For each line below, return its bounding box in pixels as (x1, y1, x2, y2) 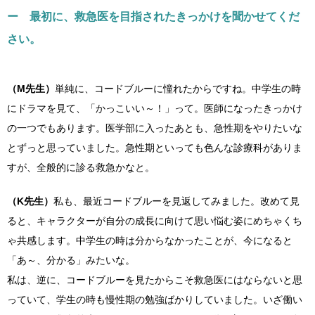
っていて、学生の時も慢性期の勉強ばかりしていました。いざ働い (7, 294, 302, 305)
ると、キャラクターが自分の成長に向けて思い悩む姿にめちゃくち (7, 215, 302, 226)
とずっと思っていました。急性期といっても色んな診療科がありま (7, 142, 302, 153)
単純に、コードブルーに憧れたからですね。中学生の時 (55, 83, 301, 94)
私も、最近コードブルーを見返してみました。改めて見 (53, 195, 300, 207)
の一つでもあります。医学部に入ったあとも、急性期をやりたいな (7, 122, 302, 134)
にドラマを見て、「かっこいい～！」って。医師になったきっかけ (7, 103, 302, 114)
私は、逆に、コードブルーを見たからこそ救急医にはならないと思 (7, 274, 302, 285)
